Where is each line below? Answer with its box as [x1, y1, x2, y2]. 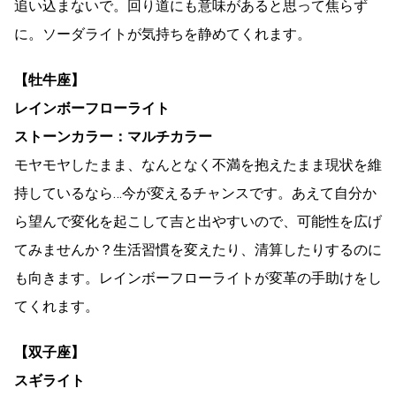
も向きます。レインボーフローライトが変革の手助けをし [14, 269, 382, 286]
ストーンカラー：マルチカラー [14, 127, 212, 145]
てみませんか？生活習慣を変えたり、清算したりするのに [14, 240, 382, 258]
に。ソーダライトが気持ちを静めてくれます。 [14, 25, 311, 42]
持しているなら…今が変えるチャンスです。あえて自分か [14, 184, 377, 202]
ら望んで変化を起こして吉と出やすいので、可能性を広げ [14, 212, 382, 230]
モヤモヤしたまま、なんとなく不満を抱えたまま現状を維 [14, 156, 382, 173]
